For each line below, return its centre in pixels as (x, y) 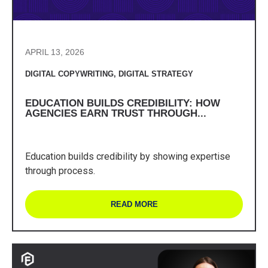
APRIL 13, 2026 (55, 52)
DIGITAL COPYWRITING (69, 74)
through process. (60, 171)
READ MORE (134, 205)
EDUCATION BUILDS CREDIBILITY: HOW (123, 103)
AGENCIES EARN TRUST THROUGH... (116, 113)
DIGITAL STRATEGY (156, 74)
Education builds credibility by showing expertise (128, 157)
